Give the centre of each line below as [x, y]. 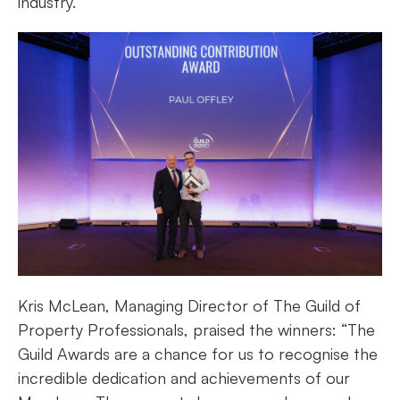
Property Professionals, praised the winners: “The [196, 329]
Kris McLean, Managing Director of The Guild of [189, 305]
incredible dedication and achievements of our [184, 377]
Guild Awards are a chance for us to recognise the [198, 353]
